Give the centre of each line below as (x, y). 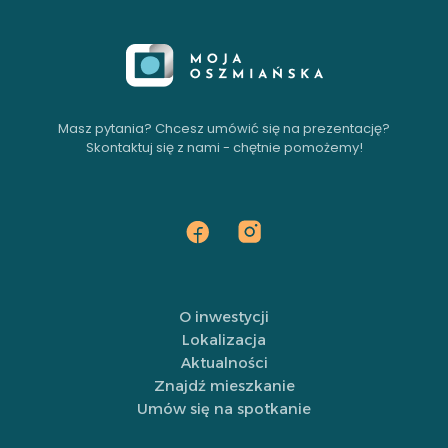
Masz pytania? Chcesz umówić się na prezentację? (224, 129)
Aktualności (224, 362)
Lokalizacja (224, 339)
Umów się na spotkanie (224, 408)
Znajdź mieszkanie (224, 385)
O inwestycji (224, 316)
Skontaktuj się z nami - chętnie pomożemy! (224, 148)
